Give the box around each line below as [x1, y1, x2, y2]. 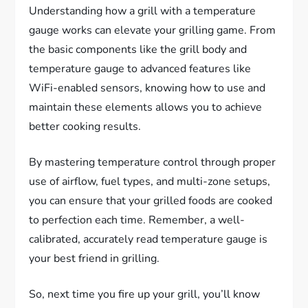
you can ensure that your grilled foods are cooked [29, 192, 273, 208]
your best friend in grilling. [29, 250, 160, 266]
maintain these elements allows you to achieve [29, 99, 263, 115]
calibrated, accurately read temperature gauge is [29, 231, 268, 247]
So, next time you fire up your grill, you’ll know [29, 286, 261, 302]
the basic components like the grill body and [29, 41, 247, 57]
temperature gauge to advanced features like [29, 60, 252, 76]
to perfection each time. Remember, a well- [29, 212, 245, 228]
